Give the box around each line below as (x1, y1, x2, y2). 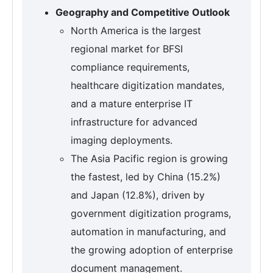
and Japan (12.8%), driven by (71, 189, 205, 202)
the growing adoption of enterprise (71, 244, 233, 257)
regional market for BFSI (71, 43, 183, 55)
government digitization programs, (71, 207, 231, 220)
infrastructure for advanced (71, 116, 197, 129)
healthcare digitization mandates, (71, 79, 224, 92)
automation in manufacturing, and (71, 225, 226, 238)
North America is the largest (71, 24, 201, 37)
